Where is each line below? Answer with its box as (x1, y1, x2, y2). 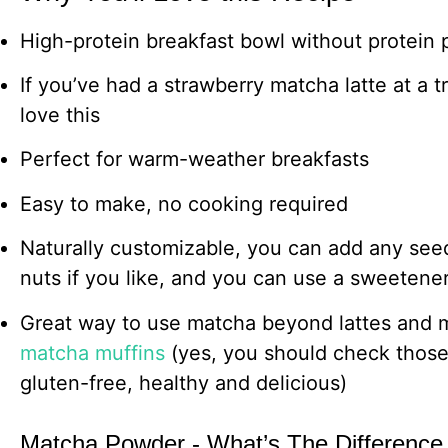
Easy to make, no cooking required (20, 191, 348, 216)
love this (20, 103, 100, 128)
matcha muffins (20, 340, 165, 365)
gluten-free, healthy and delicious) (20, 370, 347, 395)
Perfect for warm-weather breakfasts (20, 147, 369, 172)
